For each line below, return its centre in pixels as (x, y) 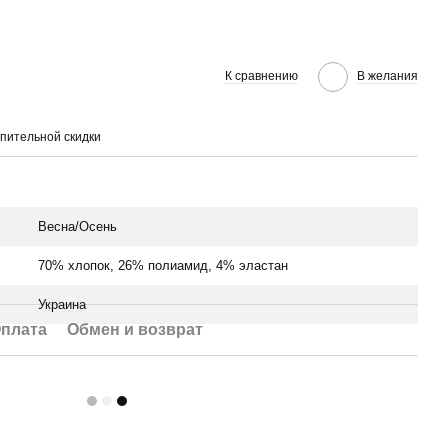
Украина (62, 304)
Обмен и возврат (135, 329)
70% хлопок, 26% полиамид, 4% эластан (163, 265)
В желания (387, 75)
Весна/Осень (77, 226)
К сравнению (261, 75)
